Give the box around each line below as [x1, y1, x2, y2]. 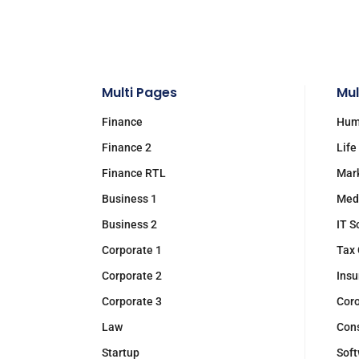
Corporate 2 [102, 269, 162, 282]
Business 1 [102, 192, 157, 205]
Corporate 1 [102, 244, 162, 256]
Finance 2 [102, 141, 151, 154]
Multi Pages [102, 83, 177, 102]
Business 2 [102, 218, 157, 231]
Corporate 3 [102, 295, 162, 308]
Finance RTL [102, 167, 166, 179]
